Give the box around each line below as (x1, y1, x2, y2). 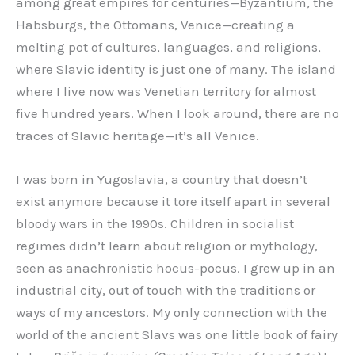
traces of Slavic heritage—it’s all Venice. (16, 128, 259, 144)
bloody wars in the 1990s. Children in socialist (16, 216, 294, 232)
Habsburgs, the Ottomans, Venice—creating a (16, 17, 295, 33)
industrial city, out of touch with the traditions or (16, 282, 315, 299)
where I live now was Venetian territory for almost (16, 83, 316, 100)
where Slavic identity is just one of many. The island (16, 61, 336, 78)
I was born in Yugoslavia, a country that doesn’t (16, 171, 307, 188)
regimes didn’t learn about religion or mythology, (16, 238, 318, 254)
